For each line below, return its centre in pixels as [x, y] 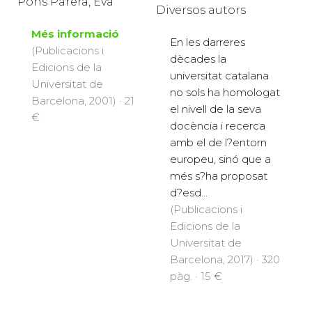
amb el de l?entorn [218, 143]
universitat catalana [219, 76]
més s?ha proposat [219, 176]
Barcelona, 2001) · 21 [83, 101]
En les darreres [208, 42]
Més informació [75, 34]
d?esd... [189, 193]
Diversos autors [201, 10]
